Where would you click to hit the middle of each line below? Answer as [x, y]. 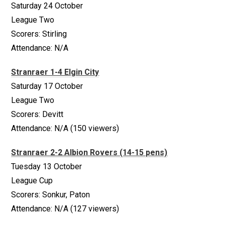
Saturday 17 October [47, 86]
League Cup [32, 181]
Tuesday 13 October [47, 166]
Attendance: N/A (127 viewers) [65, 209]
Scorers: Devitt [37, 114]
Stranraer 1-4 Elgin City [55, 72]
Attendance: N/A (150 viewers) [65, 128]
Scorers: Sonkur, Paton [51, 195]
